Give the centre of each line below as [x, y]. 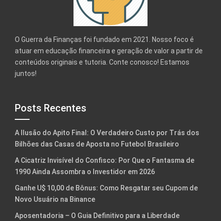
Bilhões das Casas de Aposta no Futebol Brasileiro [97, 144]
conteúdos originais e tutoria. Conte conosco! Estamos [102, 62]
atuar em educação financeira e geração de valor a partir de [109, 51]
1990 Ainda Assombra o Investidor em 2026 [85, 172]
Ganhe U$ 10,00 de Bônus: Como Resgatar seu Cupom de [106, 188]
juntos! [26, 74]
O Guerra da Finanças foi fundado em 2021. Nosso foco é [104, 40]
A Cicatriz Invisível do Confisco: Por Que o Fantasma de [105, 161]
